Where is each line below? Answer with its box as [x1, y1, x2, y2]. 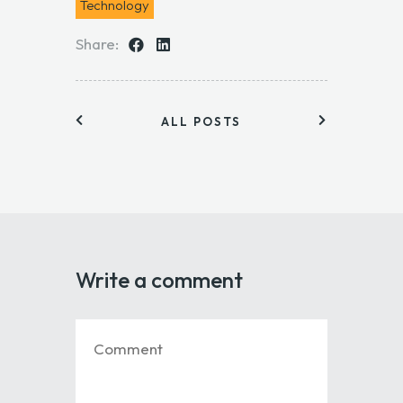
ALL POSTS [161, 113, 242, 129]
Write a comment [75, 265, 243, 293]
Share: [75, 33, 119, 53]
